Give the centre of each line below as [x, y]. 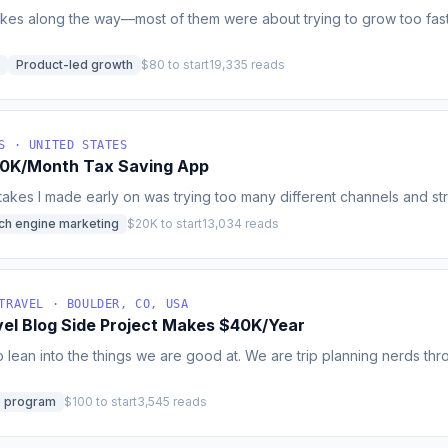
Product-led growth [74, 64]
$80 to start [175, 64]
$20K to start [164, 223]
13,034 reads [240, 223]
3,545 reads [172, 401]
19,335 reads [247, 64]
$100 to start [100, 401]
